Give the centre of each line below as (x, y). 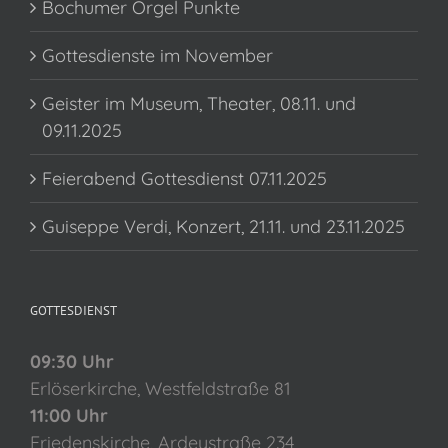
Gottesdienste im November (157, 56)
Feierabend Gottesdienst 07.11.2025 (184, 179)
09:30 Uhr (72, 362)
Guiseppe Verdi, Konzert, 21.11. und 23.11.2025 (223, 227)
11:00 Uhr (69, 416)
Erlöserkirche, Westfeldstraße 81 (160, 389)
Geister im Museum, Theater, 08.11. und (199, 104)
